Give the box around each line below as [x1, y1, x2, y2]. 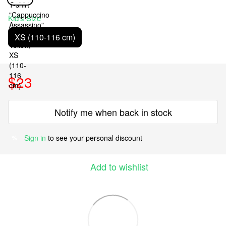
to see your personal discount [46, 133, 142, 143]
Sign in [24, 133, 46, 143]
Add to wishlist [90, 160, 148, 174]
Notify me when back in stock [54, 105, 172, 119]
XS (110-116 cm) [15, 31, 75, 43]
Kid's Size [8, 13, 41, 24]
